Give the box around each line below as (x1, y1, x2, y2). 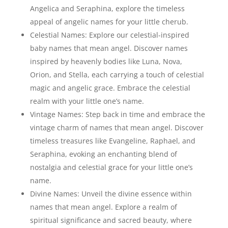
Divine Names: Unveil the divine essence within (30, 189, 192, 199)
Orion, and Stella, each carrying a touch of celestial (30, 70, 204, 80)
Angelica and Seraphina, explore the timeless (30, 4, 185, 14)
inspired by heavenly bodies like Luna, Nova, (30, 56, 182, 67)
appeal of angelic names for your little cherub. (30, 17, 188, 27)
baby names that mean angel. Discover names (30, 43, 188, 53)
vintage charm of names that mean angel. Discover (30, 123, 204, 133)
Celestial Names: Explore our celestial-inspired (30, 30, 189, 40)
